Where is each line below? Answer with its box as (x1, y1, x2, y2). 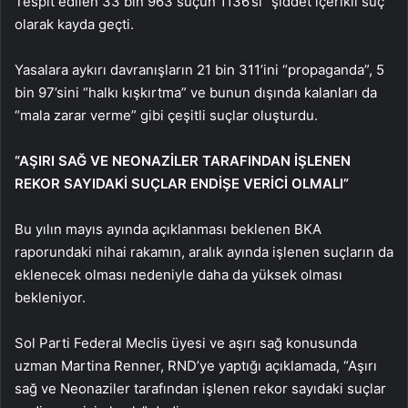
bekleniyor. (15, 289, 86, 306)
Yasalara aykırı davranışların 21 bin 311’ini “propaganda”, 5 (15, 61, 384, 78)
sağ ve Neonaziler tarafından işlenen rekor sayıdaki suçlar (15, 380, 386, 397)
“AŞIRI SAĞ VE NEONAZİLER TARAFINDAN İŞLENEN (15, 152, 351, 169)
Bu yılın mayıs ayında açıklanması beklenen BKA (15, 220, 321, 238)
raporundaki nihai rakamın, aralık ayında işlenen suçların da (15, 243, 393, 260)
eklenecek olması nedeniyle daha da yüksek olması (15, 266, 342, 283)
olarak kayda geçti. (15, 15, 134, 33)
